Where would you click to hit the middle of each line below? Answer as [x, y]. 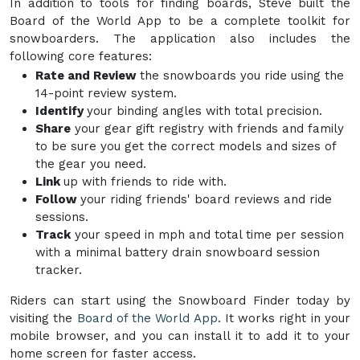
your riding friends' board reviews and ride [206, 199]
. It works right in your [284, 318]
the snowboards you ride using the [242, 75]
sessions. [64, 217]
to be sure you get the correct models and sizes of [186, 146]
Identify [61, 110]
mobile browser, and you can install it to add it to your [180, 335]
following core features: [81, 56]
